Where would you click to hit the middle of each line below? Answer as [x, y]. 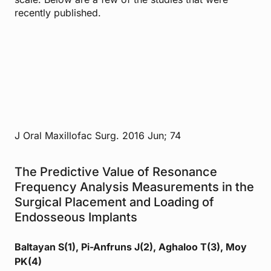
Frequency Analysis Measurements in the [134, 187]
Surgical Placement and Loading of [114, 202]
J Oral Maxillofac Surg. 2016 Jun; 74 [98, 135]
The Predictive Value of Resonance [116, 171]
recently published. [58, 12]
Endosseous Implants [76, 217]
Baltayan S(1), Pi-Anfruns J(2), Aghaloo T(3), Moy [131, 247]
